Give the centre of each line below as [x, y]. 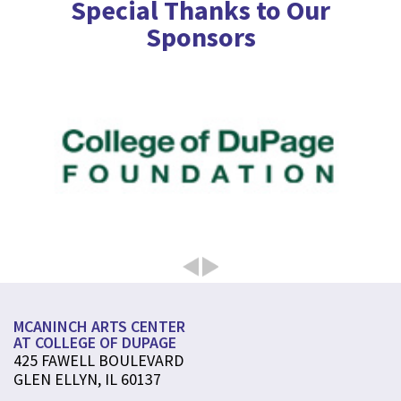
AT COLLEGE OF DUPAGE [95, 342]
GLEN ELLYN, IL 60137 [87, 379]
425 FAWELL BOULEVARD [98, 360]
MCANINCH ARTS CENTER [99, 326]
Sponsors [200, 36]
